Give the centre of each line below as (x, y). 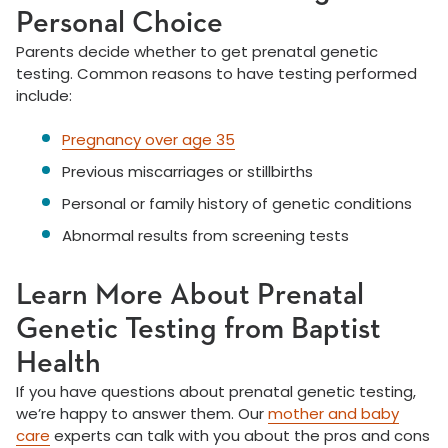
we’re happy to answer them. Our (142, 414)
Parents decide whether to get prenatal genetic (197, 52)
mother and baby (333, 414)
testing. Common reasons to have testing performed (216, 74)
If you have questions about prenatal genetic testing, (216, 392)
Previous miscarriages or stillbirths (187, 172)
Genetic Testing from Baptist (198, 330)
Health (58, 364)
